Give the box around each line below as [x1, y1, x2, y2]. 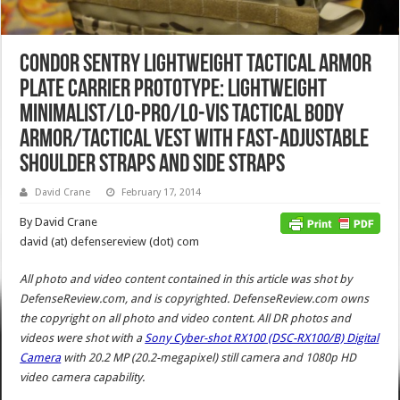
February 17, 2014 [121, 186, 202, 198]
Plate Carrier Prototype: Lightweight [20, 77, 328, 103]
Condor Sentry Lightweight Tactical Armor [20, 52, 372, 78]
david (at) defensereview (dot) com [20, 234, 200, 248]
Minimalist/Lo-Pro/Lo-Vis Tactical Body [20, 102, 345, 128]
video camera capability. [20, 370, 146, 384]
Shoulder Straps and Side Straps [20, 152, 286, 178]
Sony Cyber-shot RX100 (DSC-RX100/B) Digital [145, 330, 379, 345]
